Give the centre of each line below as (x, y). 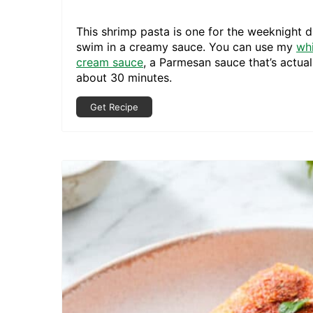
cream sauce (110, 62)
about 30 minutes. (124, 77)
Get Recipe (114, 107)
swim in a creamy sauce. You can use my (186, 46)
